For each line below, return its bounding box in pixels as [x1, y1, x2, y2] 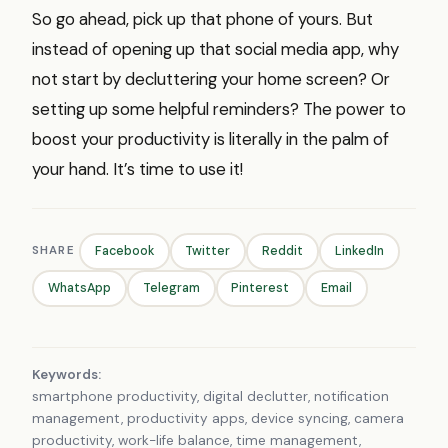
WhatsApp [47, 280, 111, 297]
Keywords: [32, 365, 101, 383]
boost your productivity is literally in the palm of [32, 127, 389, 150]
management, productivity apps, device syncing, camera [32, 409, 404, 427]
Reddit [262, 243, 304, 260]
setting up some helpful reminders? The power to [32, 97, 406, 120]
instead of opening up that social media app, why [32, 37, 399, 60]
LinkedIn [335, 243, 384, 260]
